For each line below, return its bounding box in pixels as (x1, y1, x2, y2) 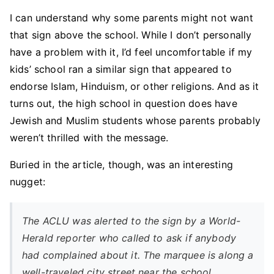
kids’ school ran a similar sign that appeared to (10, 63, 232, 75)
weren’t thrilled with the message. (10, 131, 169, 144)
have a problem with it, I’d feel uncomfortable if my (10, 46, 253, 58)
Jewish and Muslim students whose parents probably (10, 114, 261, 127)
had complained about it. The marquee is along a (22, 249, 254, 261)
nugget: (10, 176, 46, 188)
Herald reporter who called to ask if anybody (22, 232, 237, 244)
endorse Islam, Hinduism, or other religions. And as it (10, 80, 259, 92)
